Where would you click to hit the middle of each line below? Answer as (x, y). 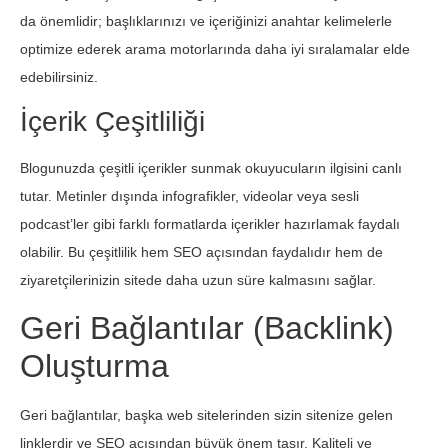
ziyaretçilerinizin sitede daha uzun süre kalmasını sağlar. (198, 280)
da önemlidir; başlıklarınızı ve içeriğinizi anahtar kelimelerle (206, 21)
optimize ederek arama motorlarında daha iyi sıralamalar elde (215, 49)
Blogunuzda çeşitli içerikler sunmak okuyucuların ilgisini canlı (211, 168)
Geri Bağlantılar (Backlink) (207, 327)
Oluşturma (94, 365)
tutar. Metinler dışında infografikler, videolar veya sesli (189, 196)
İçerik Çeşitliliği (112, 122)
